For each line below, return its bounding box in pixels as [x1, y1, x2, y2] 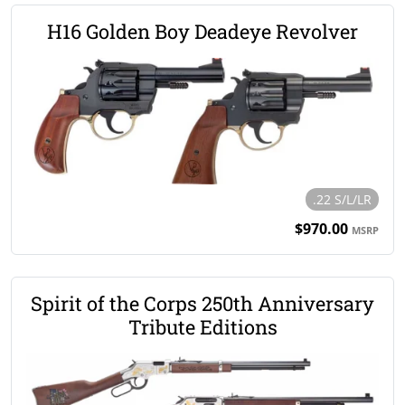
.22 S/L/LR [313, 190, 372, 208]
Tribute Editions [127, 313, 278, 340]
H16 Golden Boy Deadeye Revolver [47, 17, 358, 44]
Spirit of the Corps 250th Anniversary [31, 289, 374, 316]
